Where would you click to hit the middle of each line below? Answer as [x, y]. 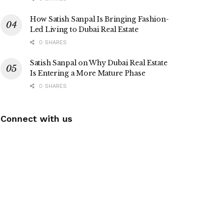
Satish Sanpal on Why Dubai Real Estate [99, 63]
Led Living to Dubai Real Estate [84, 30]
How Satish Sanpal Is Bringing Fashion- [99, 19]
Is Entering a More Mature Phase [88, 73]
